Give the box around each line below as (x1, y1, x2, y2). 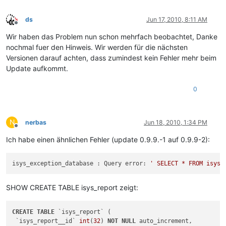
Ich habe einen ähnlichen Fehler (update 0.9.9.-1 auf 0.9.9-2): (6, 135, 210, 144)
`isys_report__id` (12, 217, 80, 224)
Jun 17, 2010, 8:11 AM (146, 15, 207, 23)
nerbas (25, 118, 46, 126)
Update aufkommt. (6, 64, 68, 73)
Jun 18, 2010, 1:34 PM (144, 118, 207, 126)
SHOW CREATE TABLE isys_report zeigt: (6, 183, 138, 192)
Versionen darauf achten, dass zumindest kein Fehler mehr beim (6, 53, 216, 62)
